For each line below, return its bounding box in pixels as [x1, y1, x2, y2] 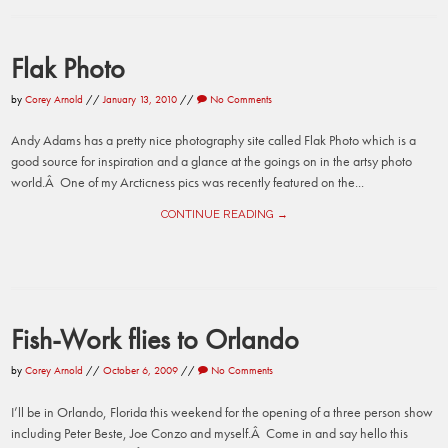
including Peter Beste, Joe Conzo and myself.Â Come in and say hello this [11, 424, 409, 443]
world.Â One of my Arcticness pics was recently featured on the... [11, 173, 365, 192]
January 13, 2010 [103, 91, 178, 106]
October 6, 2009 [103, 363, 179, 378]
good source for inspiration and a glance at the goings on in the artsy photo [11, 152, 413, 171]
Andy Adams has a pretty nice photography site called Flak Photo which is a [11, 131, 417, 150]
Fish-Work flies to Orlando [11, 321, 300, 358]
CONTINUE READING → [160, 207, 288, 222]
